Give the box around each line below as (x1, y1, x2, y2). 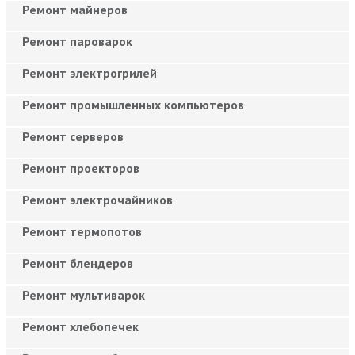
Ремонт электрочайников (22, 191, 173, 208)
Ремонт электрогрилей (22, 64, 157, 81)
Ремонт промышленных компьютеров (22, 96, 244, 113)
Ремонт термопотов (22, 223, 142, 239)
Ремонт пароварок (22, 32, 132, 49)
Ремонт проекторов (22, 159, 139, 176)
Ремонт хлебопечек (22, 318, 139, 334)
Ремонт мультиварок (22, 286, 145, 303)
